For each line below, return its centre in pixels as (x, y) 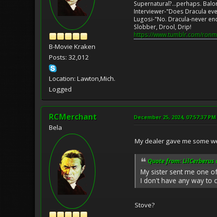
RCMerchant (73, 116)
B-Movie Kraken (72, 46)
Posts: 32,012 (69, 57)
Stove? (145, 205)
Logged (60, 89)
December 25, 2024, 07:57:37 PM (175, 117)
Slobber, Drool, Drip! (163, 27)
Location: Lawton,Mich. (82, 78)
